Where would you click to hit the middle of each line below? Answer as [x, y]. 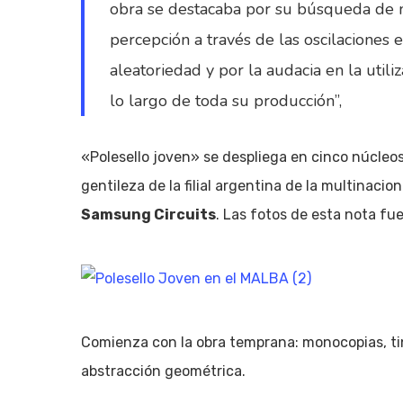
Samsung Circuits [148, 215]
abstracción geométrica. [163, 371]
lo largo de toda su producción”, [226, 101]
